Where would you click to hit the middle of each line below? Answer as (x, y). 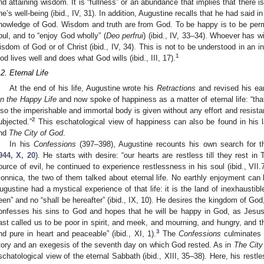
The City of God (36, 133)
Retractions (176, 88)
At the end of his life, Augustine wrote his (83, 88)
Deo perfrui (125, 36)
